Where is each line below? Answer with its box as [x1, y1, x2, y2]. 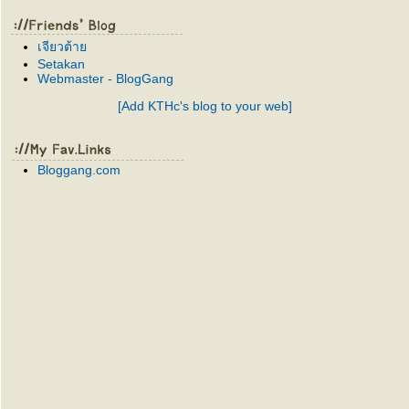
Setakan [37, 57, 85, 71]
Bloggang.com [37, 163, 121, 177]
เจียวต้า [37, 39, 87, 54]
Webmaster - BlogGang [37, 71, 173, 86]
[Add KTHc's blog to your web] [118, 99, 292, 113]
